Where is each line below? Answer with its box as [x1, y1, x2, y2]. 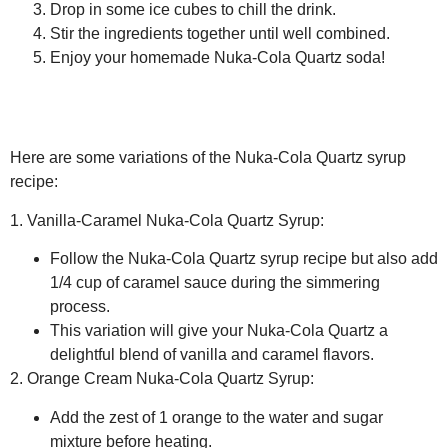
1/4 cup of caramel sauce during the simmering [50, 274, 380, 292]
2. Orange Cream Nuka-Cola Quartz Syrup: [10, 370, 314, 388]
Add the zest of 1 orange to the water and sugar [50, 408, 383, 426]
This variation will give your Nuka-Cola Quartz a [50, 322, 388, 340]
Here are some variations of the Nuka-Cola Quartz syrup [10, 149, 406, 167]
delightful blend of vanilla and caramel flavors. [50, 346, 374, 364]
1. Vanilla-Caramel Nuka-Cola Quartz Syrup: [10, 211, 324, 229]
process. [50, 298, 110, 316]
